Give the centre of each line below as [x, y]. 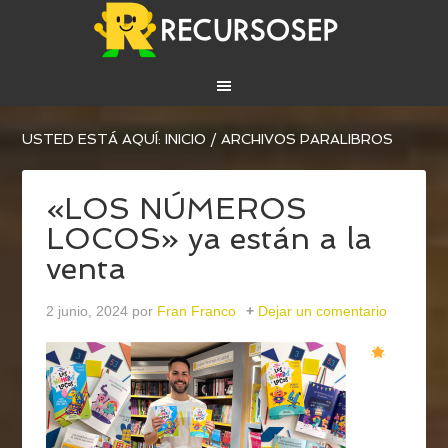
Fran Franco [197, 311]
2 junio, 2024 [87, 311]
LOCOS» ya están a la [209, 239]
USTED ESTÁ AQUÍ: [94, 139]
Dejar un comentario [323, 311]
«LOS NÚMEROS [177, 209]
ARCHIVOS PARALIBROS [305, 139]
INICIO [186, 139]
